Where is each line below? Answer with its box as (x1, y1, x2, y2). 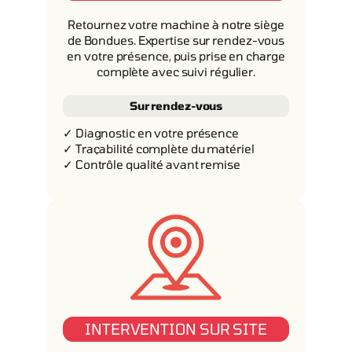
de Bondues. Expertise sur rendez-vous (67, 33, 285, 47)
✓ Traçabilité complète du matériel (63, 141, 255, 156)
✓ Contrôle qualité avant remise (63, 157, 240, 171)
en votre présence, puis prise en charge (67, 49, 285, 63)
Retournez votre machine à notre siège (68, 17, 284, 31)
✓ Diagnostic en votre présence (63, 126, 239, 140)
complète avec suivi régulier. (96, 64, 256, 79)
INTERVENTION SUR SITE (85, 320, 267, 338)
